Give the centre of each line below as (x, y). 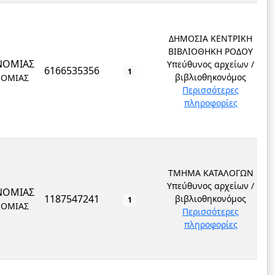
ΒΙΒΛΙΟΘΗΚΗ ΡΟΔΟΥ (211, 51)
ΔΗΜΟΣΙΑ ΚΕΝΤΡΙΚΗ (211, 38)
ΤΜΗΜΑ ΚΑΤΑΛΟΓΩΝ (211, 173)
